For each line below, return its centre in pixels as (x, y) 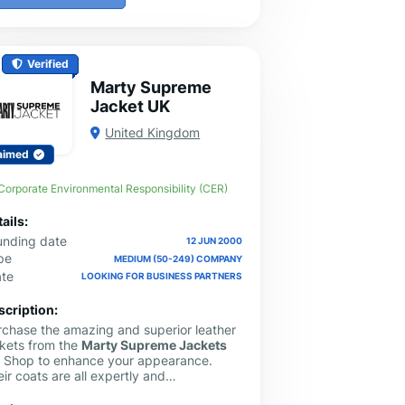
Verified (48, 64)
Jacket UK (131, 107)
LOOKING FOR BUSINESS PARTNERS (161, 276)
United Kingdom (153, 133)
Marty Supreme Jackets (155, 344)
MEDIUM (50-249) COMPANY (178, 258)
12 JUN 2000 (214, 241)
